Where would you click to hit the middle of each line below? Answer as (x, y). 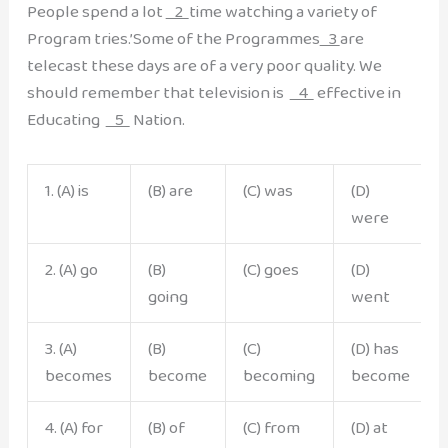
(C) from (271, 427)
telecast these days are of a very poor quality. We (204, 66)
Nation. (157, 120)
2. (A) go (71, 269)
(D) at (369, 427)
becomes (78, 375)
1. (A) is (66, 190)
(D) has (374, 348)
